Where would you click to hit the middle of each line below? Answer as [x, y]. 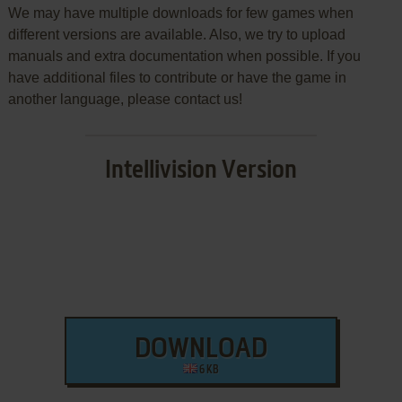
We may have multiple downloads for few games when [180, 13]
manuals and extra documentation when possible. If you [184, 56]
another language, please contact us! [125, 99]
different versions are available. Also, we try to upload [176, 34]
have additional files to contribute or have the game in [177, 77]
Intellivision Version [201, 170]
